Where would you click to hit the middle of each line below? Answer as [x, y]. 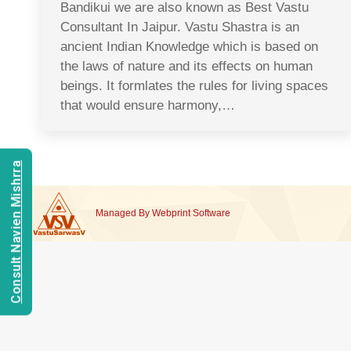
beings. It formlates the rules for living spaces [194, 86]
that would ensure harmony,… [148, 105]
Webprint [171, 213]
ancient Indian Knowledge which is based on [189, 47]
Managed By [124, 213]
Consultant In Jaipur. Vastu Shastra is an [180, 27]
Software [212, 213]
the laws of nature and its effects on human [186, 66]
